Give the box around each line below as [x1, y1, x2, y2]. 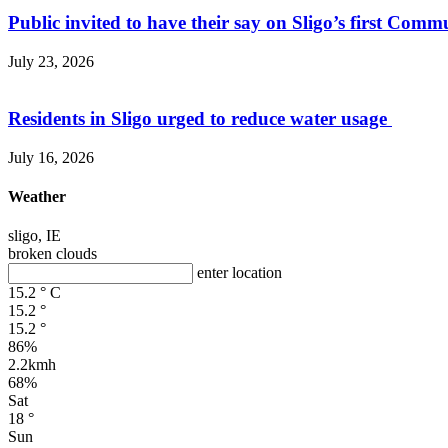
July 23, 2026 [8, 53, 94, 71]
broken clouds [8, 245, 97, 263]
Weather [8, 187, 66, 205]
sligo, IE [8, 227, 61, 245]
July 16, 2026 [8, 148, 94, 166]
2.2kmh [8, 356, 56, 374]
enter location [197, 264, 282, 282]
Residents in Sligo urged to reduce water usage [8, 107, 392, 129]
